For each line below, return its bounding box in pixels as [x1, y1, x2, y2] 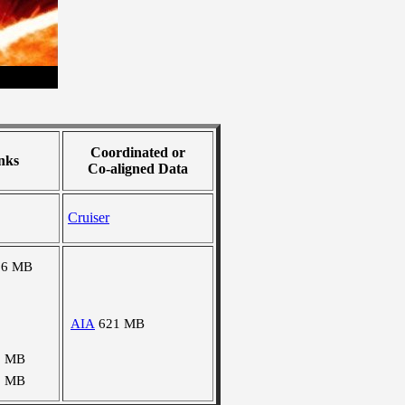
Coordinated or [90, 145, 185, 160]
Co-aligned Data [88, 161, 188, 176]
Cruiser [68, 210, 109, 225]
